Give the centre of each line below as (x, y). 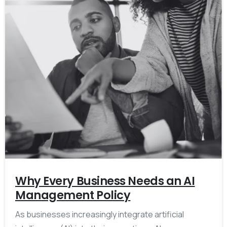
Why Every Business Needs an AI (105, 181)
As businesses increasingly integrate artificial (100, 215)
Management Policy (73, 195)
